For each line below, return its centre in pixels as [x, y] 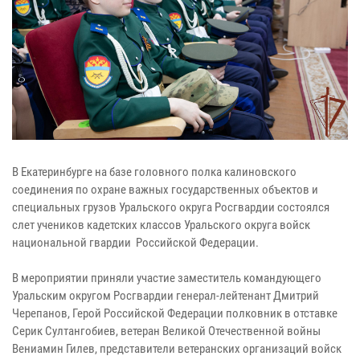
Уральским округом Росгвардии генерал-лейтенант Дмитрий [166, 295]
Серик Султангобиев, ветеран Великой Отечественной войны [166, 331]
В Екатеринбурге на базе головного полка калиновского [154, 172]
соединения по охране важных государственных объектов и [165, 189]
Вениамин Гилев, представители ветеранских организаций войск [177, 348]
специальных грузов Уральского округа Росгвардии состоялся [171, 207]
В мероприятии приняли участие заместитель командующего [167, 278]
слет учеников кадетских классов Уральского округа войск [161, 225]
